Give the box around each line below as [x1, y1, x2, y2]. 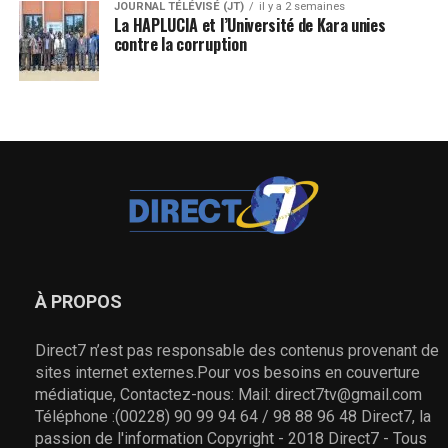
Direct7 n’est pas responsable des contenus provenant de [35, 340, 439, 360]
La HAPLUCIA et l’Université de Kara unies [113, 12, 386, 37]
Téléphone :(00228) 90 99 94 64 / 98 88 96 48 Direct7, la [35, 406, 431, 426]
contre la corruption [113, 31, 247, 56]
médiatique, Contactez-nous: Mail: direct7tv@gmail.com [35, 384, 422, 404]
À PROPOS [35, 290, 122, 312]
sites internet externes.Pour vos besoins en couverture [35, 362, 420, 382]
